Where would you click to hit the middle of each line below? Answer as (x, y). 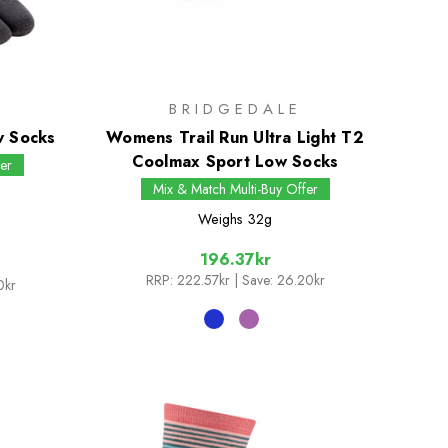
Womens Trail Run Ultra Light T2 (235, 138)
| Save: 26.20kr (279, 280)
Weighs (221, 219)
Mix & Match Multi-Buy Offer (235, 189)
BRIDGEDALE (235, 109)
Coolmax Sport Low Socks (235, 162)
